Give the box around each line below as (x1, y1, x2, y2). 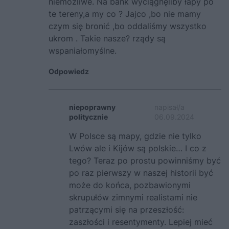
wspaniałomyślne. (49, 45, 117, 56)
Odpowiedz (49, 67, 89, 76)
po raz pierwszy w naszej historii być (69, 168, 213, 178)
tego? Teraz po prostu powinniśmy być (69, 155, 221, 166)
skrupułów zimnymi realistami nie (69, 192, 197, 203)
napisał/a (154, 103, 185, 112)
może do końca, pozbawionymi (69, 180, 191, 191)
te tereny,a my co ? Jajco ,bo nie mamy (49, 9, 201, 19)
